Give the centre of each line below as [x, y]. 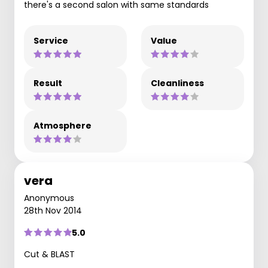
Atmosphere [63, 125]
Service [51, 40]
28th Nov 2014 [53, 210]
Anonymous [49, 198]
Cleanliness [177, 83]
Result [48, 83]
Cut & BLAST [49, 254]
